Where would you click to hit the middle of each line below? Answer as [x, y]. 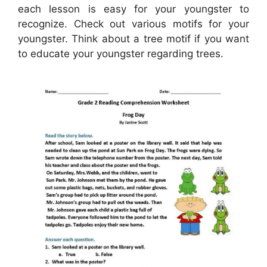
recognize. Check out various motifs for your [133, 24]
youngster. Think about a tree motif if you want [133, 38]
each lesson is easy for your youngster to [133, 9]
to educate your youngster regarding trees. [121, 53]
